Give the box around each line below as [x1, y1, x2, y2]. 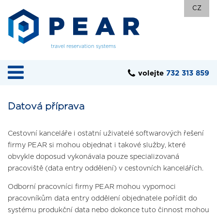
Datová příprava [8, 102, 84, 111]
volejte [138, 70, 166, 77]
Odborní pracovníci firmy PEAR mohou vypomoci [8, 184, 176, 191]
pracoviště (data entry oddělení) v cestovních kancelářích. [8, 165, 203, 172]
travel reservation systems [51, 44, 116, 49]
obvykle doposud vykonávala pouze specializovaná [8, 154, 179, 160]
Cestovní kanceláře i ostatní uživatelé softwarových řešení [8, 130, 204, 137]
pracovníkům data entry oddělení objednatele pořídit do [8, 195, 197, 202]
